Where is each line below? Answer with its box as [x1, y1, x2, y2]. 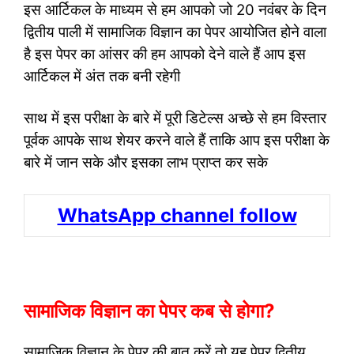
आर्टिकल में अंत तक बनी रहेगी [24, 66, 180, 85]
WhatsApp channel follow [57, 203, 297, 227]
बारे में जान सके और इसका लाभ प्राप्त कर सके [24, 153, 268, 172]
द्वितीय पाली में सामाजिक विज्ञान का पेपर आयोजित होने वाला [24, 22, 326, 41]
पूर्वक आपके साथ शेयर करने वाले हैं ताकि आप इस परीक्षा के [24, 131, 330, 150]
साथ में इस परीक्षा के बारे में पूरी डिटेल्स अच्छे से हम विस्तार [24, 109, 326, 128]
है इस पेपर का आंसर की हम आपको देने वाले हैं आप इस [24, 44, 306, 63]
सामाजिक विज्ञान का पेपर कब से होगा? [24, 299, 280, 322]
